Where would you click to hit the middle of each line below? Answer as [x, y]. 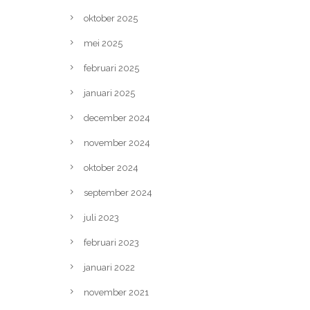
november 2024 [117, 143]
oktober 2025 [111, 18]
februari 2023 [111, 243]
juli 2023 [101, 218]
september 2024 [118, 193]
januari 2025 [109, 93]
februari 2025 [111, 68]
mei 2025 [103, 43]
